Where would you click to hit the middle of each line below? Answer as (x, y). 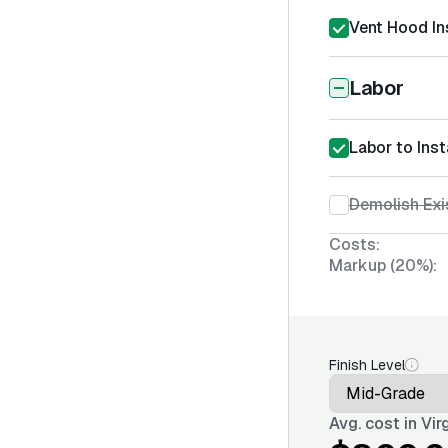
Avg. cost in (375, 423)
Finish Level (367, 365)
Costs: (354, 244)
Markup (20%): (383, 265)
